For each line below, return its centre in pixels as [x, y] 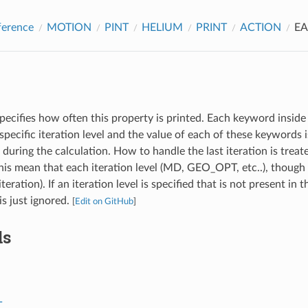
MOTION [69, 27]
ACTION [260, 27]
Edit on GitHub [104, 201]
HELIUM [162, 27]
